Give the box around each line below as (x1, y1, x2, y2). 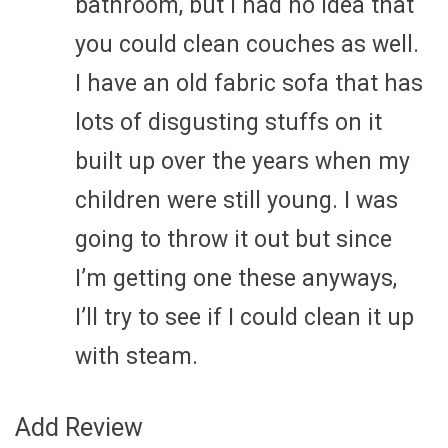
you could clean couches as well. (75, 30, 419, 58)
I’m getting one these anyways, (75, 264, 397, 292)
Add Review (15, 412, 143, 442)
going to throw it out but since (75, 225, 392, 253)
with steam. (75, 342, 198, 370)
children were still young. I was (75, 186, 398, 214)
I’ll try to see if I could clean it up (75, 303, 414, 331)
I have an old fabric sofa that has (75, 69, 423, 97)
